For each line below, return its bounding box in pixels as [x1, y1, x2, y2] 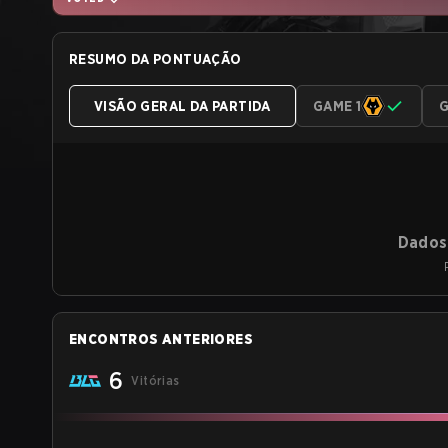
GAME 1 [312, 98, 362, 114]
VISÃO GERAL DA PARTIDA [94, 98, 271, 114]
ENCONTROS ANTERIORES [69, 331, 253, 347]
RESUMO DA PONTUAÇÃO [69, 51, 242, 67]
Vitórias [131, 373, 180, 388]
